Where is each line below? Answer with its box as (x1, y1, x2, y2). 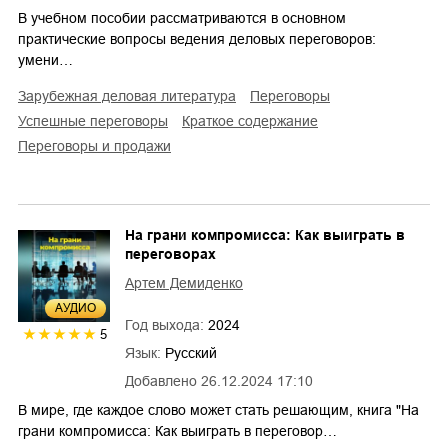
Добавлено (125, 373, 197, 390)
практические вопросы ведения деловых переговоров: (18, 31, 376, 48)
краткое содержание (190, 113, 318, 130)
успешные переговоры (26, 113, 168, 130)
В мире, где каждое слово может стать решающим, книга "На (18, 402, 419, 419)
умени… (18, 52, 73, 69)
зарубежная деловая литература (26, 88, 236, 105)
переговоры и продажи (28, 138, 171, 155)
